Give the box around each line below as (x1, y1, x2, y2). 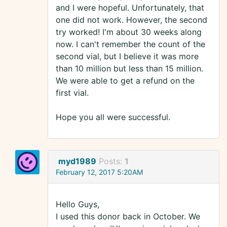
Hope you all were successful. (56, 112, 170, 123)
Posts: (99, 156, 125, 167)
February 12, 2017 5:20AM (56, 168, 143, 177)
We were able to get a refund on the (56, 75, 195, 86)
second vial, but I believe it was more (56, 51, 199, 62)
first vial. (56, 88, 89, 98)
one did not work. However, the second (56, 15, 207, 25)
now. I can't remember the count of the (56, 39, 205, 50)
